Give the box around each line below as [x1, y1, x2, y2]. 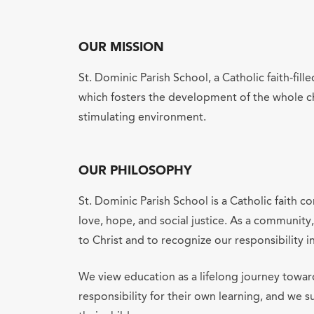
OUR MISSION [78, 41, 164, 54]
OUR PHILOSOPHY [78, 165, 192, 177]
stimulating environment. [78, 112, 206, 123]
